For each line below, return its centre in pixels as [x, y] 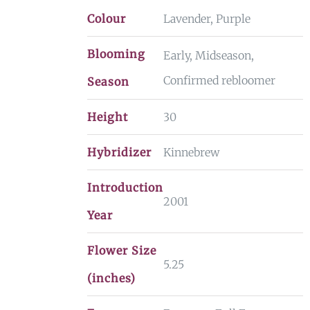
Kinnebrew [191, 152]
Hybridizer [119, 152]
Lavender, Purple [207, 19]
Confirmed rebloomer [219, 80]
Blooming [116, 54]
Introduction [125, 188]
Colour [106, 19]
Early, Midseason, [208, 55]
